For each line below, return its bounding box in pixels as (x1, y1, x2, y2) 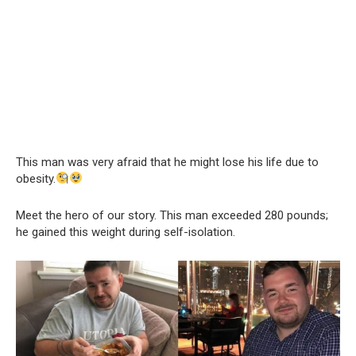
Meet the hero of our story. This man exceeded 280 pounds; (16, 207, 328, 222)
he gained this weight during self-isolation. (16, 224, 235, 239)
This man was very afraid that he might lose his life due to (16, 154, 319, 169)
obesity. (16, 171, 56, 186)
